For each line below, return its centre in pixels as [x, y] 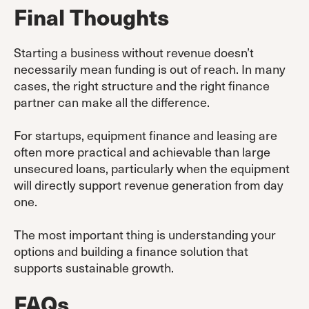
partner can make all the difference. [112, 101]
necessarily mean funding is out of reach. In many [150, 68]
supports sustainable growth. [94, 267]
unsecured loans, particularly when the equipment [152, 168]
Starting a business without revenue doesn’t [134, 52]
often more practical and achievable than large [142, 151]
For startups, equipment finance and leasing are [146, 134]
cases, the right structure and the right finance [142, 85]
